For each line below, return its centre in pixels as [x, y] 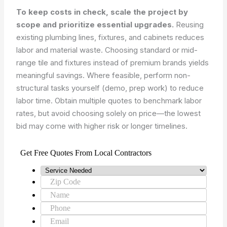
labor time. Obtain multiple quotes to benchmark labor [109, 101]
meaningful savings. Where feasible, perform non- [104, 75]
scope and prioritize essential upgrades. [95, 25]
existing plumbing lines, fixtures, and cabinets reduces [110, 37]
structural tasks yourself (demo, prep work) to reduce [110, 88]
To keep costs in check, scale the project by [102, 12]
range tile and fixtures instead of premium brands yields [113, 63]
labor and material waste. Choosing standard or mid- [107, 50]
